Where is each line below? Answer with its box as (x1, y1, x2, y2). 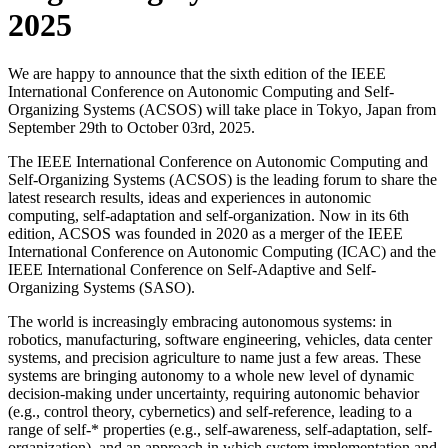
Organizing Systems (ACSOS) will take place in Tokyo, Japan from (8, 101, 436, 119)
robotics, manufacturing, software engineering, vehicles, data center (8, 331, 432, 349)
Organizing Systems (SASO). (8, 279, 195, 297)
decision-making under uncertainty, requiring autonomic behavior (8, 385, 419, 403)
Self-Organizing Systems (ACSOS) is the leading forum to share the (8, 171, 437, 189)
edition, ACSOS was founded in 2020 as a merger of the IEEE (8, 225, 403, 243)
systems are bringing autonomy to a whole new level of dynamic (8, 367, 414, 385)
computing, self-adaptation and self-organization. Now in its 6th (8, 207, 409, 225)
